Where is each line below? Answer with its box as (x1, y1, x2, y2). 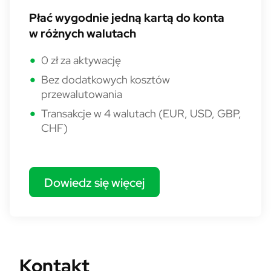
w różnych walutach (29, 26, 136, 41)
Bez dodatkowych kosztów (41, 73, 170, 87)
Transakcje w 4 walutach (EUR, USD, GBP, (41, 106, 241, 120)
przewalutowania (41, 87, 122, 101)
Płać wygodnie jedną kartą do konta (29, 10, 224, 25)
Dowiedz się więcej (44, 174, 145, 190)
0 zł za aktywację (41, 53, 121, 67)
